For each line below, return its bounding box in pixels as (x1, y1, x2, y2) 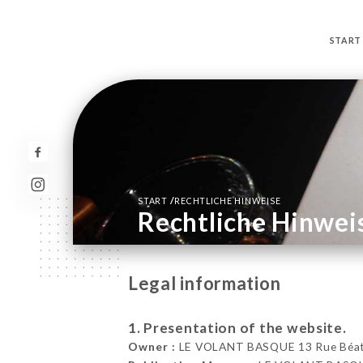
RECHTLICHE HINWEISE (174, 196, 281, 207)
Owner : (127, 340, 176, 354)
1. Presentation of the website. (127, 319, 347, 337)
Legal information (127, 272, 281, 295)
